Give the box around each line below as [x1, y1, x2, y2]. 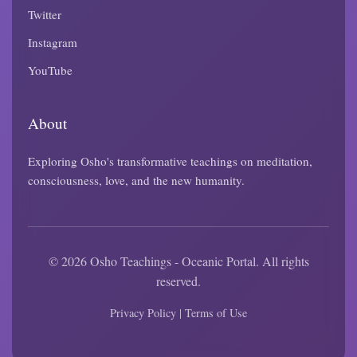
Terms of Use [185, 305, 247, 320]
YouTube [28, 62, 73, 78]
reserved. [156, 273, 201, 289]
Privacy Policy [110, 305, 176, 320]
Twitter [28, 6, 61, 22]
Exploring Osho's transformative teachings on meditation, [28, 153, 312, 169]
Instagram [28, 34, 77, 50]
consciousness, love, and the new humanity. [28, 172, 245, 188]
